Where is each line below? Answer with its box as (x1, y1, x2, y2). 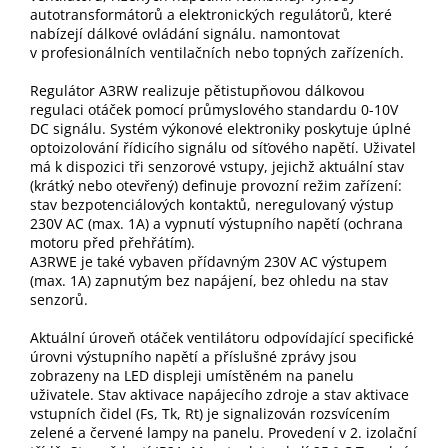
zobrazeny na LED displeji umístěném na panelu (30, 366, 354, 386)
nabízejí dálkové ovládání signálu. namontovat (30, 24, 340, 44)
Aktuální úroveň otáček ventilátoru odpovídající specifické (30, 328, 414, 348)
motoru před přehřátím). (30, 233, 195, 253)
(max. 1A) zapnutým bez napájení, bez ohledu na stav (30, 271, 388, 291)
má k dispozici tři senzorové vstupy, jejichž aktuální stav (30, 157, 404, 177)
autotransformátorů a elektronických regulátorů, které (30, 5, 392, 25)
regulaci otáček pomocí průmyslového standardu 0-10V (30, 100, 398, 120)
